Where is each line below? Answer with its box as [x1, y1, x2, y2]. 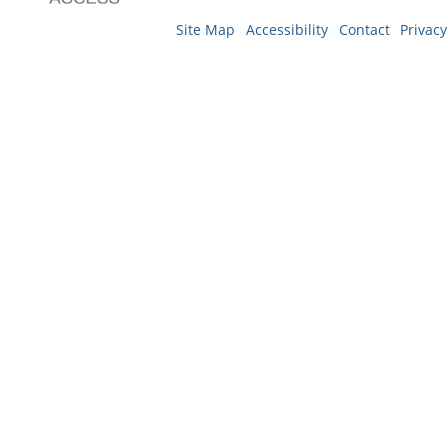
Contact [338, 19, 390, 39]
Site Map [175, 19, 235, 39]
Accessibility [245, 19, 328, 39]
